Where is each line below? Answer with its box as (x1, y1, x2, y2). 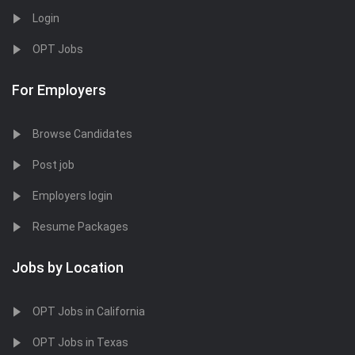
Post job (32, 158, 74, 171)
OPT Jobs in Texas (32, 336, 128, 349)
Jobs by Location (12, 259, 124, 276)
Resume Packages (32, 220, 128, 233)
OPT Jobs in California (32, 305, 145, 318)
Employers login (32, 189, 113, 202)
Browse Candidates (32, 128, 132, 140)
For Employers (12, 82, 106, 98)
